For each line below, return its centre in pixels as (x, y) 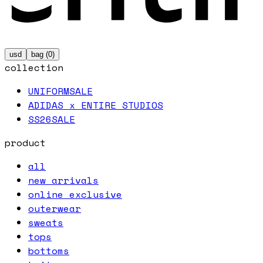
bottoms (49, 250)
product (25, 142)
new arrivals (63, 180)
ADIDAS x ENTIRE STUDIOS (96, 105)
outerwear (55, 208)
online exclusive (75, 194)
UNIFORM (49, 91)
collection (34, 67)
